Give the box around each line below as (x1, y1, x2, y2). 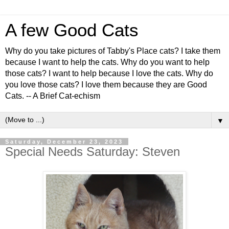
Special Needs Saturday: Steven (5, 145, 180, 158)
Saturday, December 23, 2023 (5, 139, 123, 145)
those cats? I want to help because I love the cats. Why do (5, 69, 213, 78)
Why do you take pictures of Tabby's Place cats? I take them (5, 47, 220, 55)
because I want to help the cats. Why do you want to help (5, 58, 210, 66)
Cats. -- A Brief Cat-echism (5, 91, 100, 100)
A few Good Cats (5, 20, 139, 40)
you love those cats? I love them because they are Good (5, 80, 207, 89)
